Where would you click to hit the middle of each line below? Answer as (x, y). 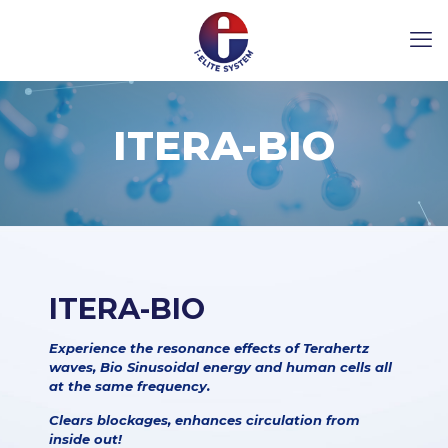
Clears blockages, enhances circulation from (205, 420)
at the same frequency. (130, 386)
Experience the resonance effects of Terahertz (209, 348)
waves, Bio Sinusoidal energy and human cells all (221, 367)
